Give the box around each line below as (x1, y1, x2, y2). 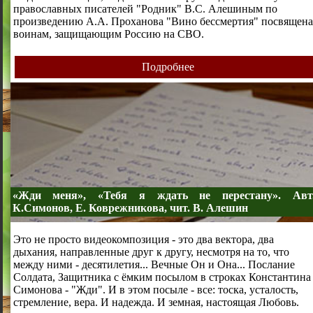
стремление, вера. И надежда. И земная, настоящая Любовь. (13, 296, 299, 308)
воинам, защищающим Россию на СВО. (13, 27, 204, 40)
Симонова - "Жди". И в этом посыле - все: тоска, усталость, (13, 283, 298, 296)
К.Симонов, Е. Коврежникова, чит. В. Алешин (12, 202, 248, 214)
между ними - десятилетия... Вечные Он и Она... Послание (13, 258, 295, 270)
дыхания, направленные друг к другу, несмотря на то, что (13, 245, 289, 258)
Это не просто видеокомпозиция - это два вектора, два (13, 233, 274, 245)
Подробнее (141, 60, 194, 73)
